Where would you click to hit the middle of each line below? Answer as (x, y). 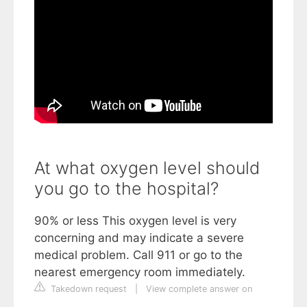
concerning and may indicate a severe (139, 237)
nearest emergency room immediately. (140, 272)
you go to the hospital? (126, 188)
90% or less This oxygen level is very (135, 220)
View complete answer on (199, 288)
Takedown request (87, 288)
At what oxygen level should (147, 168)
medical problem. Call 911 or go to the (138, 255)
